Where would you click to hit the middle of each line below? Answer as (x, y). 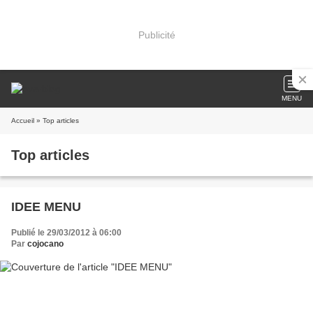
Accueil (23, 121)
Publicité (156, 35)
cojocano (45, 244)
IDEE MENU (46, 207)
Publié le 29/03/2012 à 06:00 (66, 233)
